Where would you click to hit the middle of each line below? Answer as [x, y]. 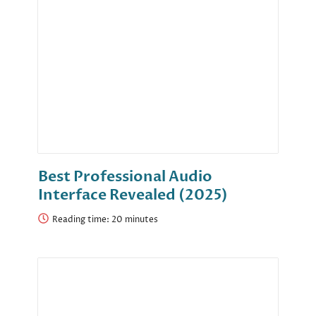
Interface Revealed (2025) [133, 195]
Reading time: [82, 220]
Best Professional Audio [125, 177]
